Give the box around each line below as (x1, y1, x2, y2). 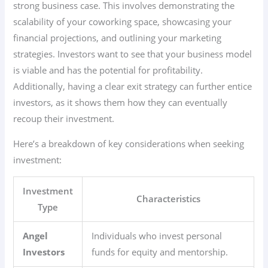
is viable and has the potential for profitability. (13, 64, 203, 77)
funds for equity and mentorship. (92, 246, 229, 258)
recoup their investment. (13, 112, 115, 125)
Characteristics (136, 193, 200, 205)
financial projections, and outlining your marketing (13, 32, 222, 44)
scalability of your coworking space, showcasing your (13, 16, 232, 28)
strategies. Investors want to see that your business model (13, 48, 252, 60)
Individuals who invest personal (92, 230, 223, 242)
